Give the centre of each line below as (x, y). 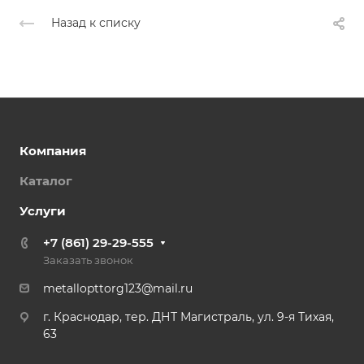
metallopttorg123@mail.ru (118, 289)
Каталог (46, 181)
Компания (53, 151)
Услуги (43, 211)
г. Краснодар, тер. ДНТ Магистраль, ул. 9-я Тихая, (188, 317)
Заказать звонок (88, 260)
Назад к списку (96, 23)
